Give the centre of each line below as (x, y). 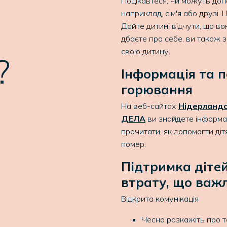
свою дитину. (146, 51)
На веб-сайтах (150, 106)
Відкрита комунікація (160, 199)
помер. (134, 144)
